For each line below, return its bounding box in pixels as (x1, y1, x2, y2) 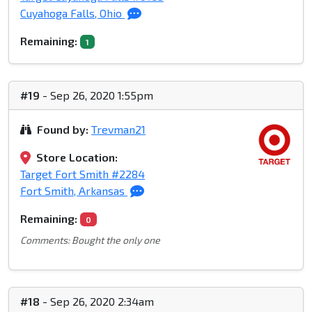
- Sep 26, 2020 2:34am (40, 295, 154, 309)
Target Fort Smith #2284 (20, 167, 145, 181)
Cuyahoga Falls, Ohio (20, 6, 125, 20)
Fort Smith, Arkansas (20, 184, 127, 198)
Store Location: (36, 150, 118, 164)
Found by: (37, 123, 88, 136)
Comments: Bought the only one (20, 234, 160, 247)
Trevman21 (91, 123, 146, 136)
